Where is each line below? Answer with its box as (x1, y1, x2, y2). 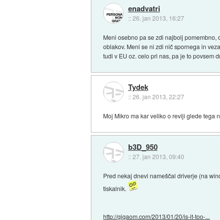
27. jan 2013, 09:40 (132, 152, 184, 161)
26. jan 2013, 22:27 (132, 92, 184, 101)
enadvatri (128, 2, 160, 14)
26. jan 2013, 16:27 (132, 13, 184, 22)
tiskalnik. (103, 184, 128, 193)
